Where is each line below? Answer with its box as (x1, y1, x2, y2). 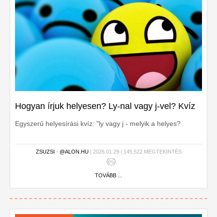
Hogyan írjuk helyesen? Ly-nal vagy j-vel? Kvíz (15, 101, 195, 111)
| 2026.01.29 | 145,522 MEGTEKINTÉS (88, 149, 182, 155)
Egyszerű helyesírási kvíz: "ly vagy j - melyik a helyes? (15, 120, 181, 127)
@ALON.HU (59, 149, 89, 155)
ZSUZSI (35, 149, 55, 155)
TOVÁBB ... (95, 172, 122, 178)
